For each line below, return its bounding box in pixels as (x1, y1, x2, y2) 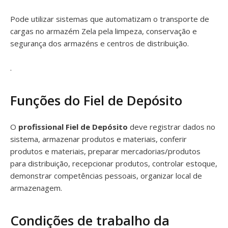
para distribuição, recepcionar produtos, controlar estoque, (10, 158, 217, 168)
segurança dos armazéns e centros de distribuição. (10, 38, 189, 48)
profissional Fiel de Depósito (18, 122, 128, 132)
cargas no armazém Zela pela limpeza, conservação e (10, 26, 197, 36)
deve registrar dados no (128, 122, 215, 132)
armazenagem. (10, 183, 62, 193)
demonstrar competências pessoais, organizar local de (10, 170, 202, 181)
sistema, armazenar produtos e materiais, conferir (10, 134, 187, 144)
